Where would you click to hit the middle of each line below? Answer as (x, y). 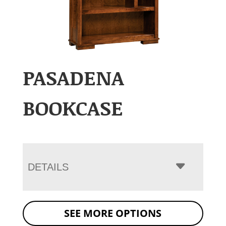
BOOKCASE (73, 107)
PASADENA (73, 77)
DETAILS (48, 167)
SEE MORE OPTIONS (113, 213)
